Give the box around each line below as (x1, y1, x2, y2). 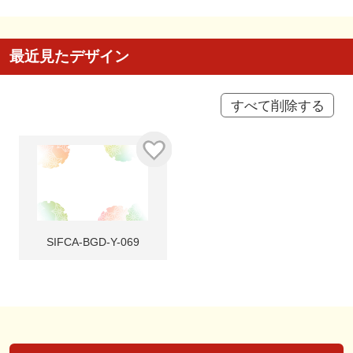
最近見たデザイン (9, 47, 129, 65)
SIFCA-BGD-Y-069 (46, 236, 139, 249)
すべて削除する (230, 98, 325, 113)
